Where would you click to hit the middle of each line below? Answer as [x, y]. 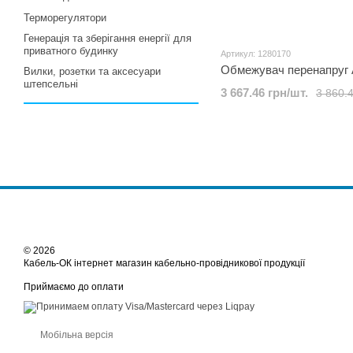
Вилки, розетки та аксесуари [92, 71]
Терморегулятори [65, 18]
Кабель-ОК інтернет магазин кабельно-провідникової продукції [164, 263]
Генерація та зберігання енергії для [108, 38]
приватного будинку [71, 51]
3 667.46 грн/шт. [264, 93]
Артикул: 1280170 [256, 54]
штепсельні [51, 84]
